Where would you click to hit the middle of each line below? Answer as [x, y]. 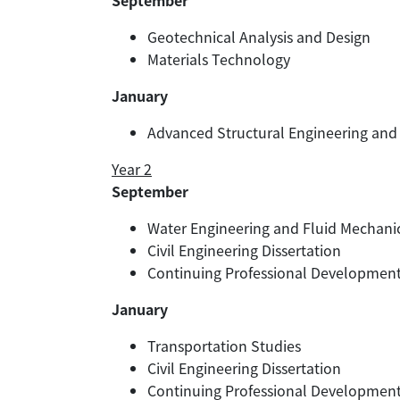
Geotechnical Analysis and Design [259, 37]
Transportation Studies [224, 346]
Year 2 [132, 169]
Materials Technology [219, 59]
